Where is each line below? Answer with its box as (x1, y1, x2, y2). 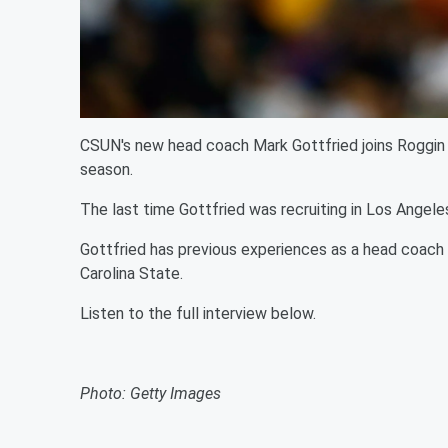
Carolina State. (80, 264, 187, 283)
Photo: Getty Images (80, 384, 221, 403)
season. (80, 160, 137, 179)
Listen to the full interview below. (80, 304, 320, 323)
